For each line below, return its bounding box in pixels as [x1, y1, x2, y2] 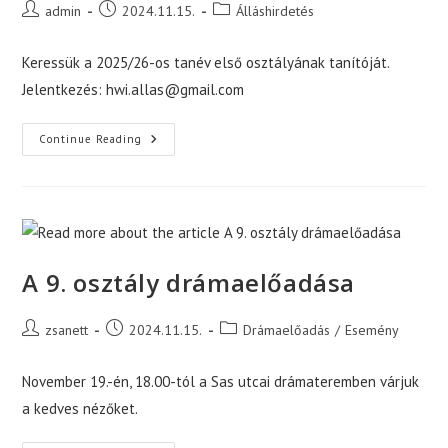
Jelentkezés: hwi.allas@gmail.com [22, 79, 245, 99]
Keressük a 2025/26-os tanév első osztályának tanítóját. [22, 52, 390, 72]
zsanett [45, 320, 89, 339]
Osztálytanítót [141, 130, 238, 149]
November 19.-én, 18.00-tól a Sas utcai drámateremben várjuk [22, 371, 420, 391]
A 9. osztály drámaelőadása [22, 265, 356, 299]
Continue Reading [39, 131, 143, 146]
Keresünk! [141, 144, 209, 163]
